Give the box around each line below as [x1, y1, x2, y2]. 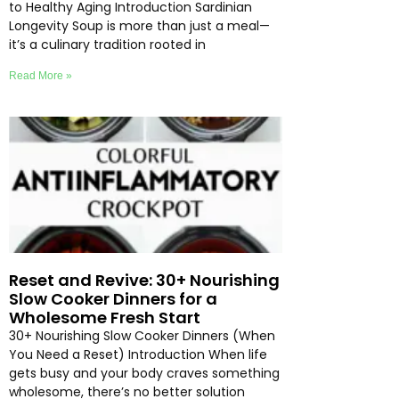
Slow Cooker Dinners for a [9, 288, 217, 311]
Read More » [9, 69, 72, 82]
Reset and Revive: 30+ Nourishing [9, 269, 280, 292]
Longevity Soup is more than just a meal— [9, 16, 270, 35]
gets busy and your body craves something [9, 364, 280, 383]
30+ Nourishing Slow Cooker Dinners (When [9, 327, 275, 346]
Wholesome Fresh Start [9, 306, 200, 330]
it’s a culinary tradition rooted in [9, 35, 206, 53]
